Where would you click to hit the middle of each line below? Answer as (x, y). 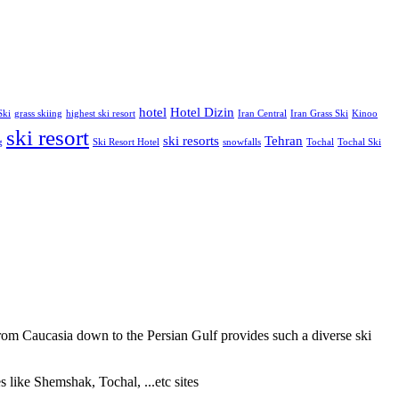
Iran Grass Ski (319, 114)
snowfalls (242, 142)
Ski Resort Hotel (126, 142)
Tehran (284, 141)
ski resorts (191, 141)
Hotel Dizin (202, 112)
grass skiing (38, 114)
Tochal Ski (359, 142)
